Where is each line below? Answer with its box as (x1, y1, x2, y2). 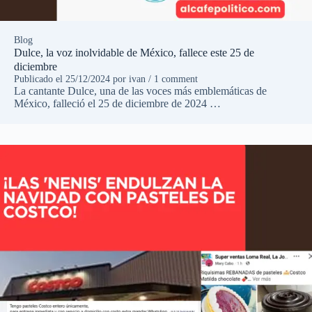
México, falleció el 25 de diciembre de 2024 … (14, 97, 221, 110)
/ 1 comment (146, 74, 198, 85)
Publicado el (14, 74, 65, 85)
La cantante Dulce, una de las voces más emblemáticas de (14, 85, 267, 97)
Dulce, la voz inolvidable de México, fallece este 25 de (14, 47, 254, 59)
